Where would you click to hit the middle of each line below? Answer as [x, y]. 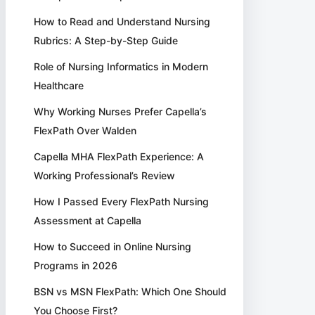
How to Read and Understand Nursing [122, 21]
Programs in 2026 [76, 265]
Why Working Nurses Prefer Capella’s [121, 111]
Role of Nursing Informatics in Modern [121, 66]
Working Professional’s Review [105, 175]
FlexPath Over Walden [85, 130]
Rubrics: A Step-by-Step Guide [106, 40]
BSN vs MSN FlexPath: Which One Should [130, 291]
